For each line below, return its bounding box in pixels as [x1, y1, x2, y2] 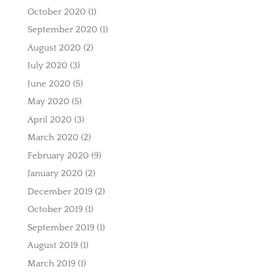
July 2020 [27, 60, 68, 71]
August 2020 [27, 42, 81, 53]
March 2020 [27, 132, 79, 143]
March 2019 [27, 258, 76, 269]
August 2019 [27, 240, 78, 251]
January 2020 [27, 168, 83, 179]
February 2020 [27, 150, 89, 161]
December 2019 [27, 186, 93, 197]
